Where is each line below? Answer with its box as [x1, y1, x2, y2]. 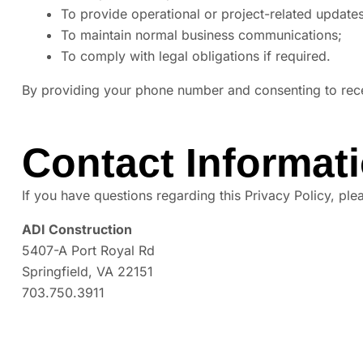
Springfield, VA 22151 [22, 263, 153, 280]
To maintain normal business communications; [61, 27, 342, 44]
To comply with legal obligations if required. [61, 48, 331, 65]
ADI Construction [22, 221, 132, 238]
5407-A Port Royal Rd [22, 242, 155, 259]
